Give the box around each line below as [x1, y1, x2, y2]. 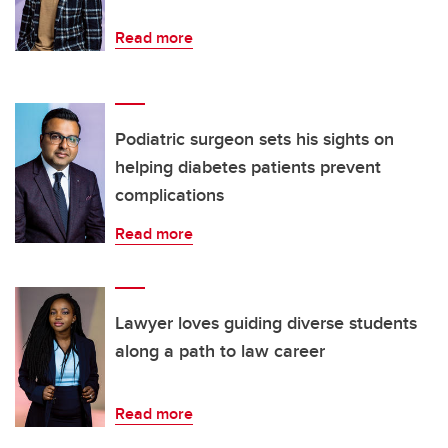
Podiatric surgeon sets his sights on [115, 126, 394, 153]
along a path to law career [115, 338, 325, 365]
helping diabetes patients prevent [115, 154, 381, 181]
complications [115, 182, 224, 209]
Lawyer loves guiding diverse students [115, 310, 417, 337]
